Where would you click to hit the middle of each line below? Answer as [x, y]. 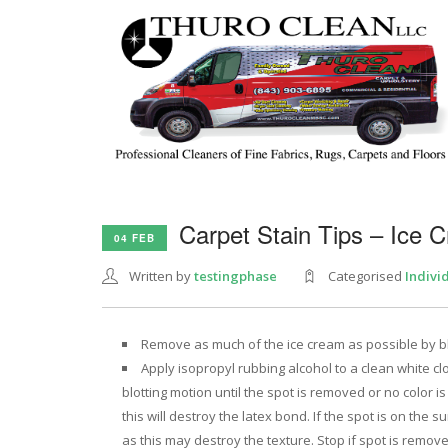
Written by [161, 276]
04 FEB [134, 237]
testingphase [235, 276]
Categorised [366, 276]
